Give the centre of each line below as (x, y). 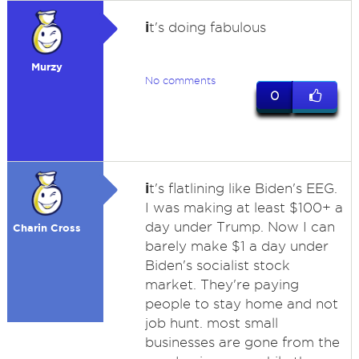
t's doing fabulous (207, 27)
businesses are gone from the (242, 342)
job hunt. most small (211, 323)
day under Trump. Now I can (240, 227)
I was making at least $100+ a (244, 208)
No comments (180, 80)
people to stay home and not (241, 304)
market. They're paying (222, 284)
